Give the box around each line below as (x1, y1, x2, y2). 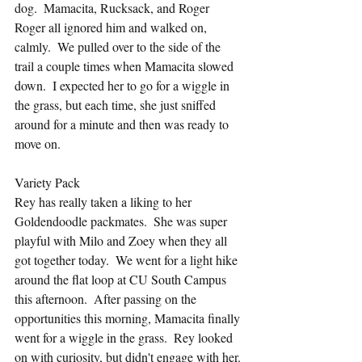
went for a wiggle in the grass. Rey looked (15, 329, 236, 346)
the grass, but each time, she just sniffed (15, 96, 219, 113)
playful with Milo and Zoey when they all (15, 232, 230, 249)
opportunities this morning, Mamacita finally (15, 309, 243, 326)
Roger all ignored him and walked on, (15, 19, 210, 36)
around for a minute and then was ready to (15, 116, 232, 133)
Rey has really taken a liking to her (15, 193, 195, 210)
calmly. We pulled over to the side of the (15, 38, 224, 55)
